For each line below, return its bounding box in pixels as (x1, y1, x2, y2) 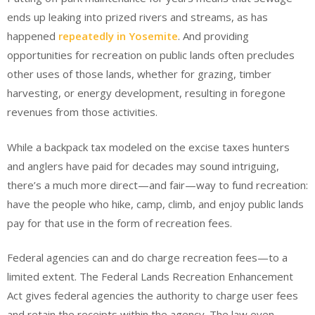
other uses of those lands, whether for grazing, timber (7, 67, 271, 82)
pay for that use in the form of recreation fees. (7, 215, 232, 230)
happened (7, 29, 58, 44)
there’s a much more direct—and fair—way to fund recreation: (7, 177, 308, 192)
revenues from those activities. (7, 105, 157, 120)
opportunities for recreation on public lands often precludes (7, 48, 295, 63)
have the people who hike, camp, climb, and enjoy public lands (7, 196, 304, 211)
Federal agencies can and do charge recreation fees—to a (7, 250, 288, 265)
